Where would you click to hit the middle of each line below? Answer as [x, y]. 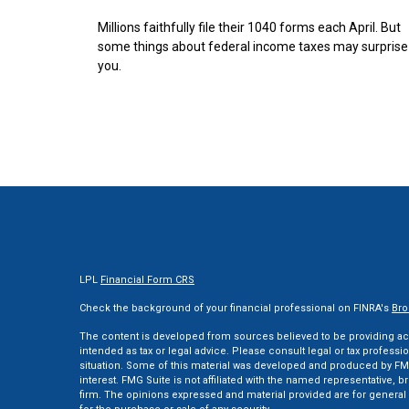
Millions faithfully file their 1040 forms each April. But [249, 27]
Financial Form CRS [147, 280]
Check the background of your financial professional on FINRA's [236, 308]
